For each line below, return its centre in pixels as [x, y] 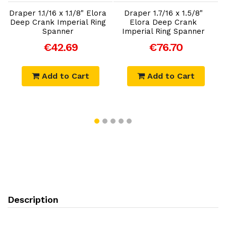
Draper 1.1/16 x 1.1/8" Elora [58, 13]
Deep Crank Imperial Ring [58, 22]
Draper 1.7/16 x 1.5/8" [163, 13]
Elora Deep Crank [163, 22]
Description [33, 199]
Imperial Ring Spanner [163, 31]
